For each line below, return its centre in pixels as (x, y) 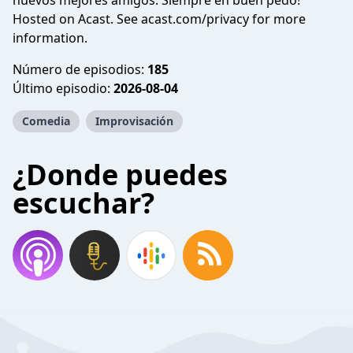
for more (277, 19)
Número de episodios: (80, 69)
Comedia (46, 121)
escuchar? (84, 203)
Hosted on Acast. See (77, 19)
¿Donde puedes (120, 175)
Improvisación (134, 121)
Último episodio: (63, 88)
